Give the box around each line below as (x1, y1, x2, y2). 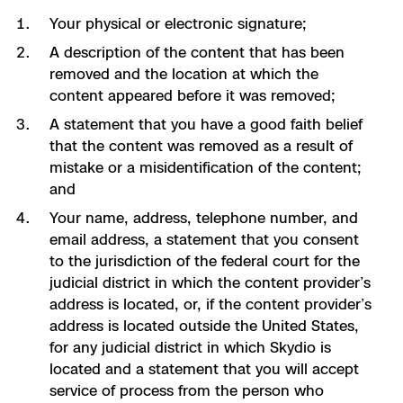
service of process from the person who (49, 381, 324, 399)
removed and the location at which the (49, 65, 318, 83)
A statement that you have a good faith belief (49, 115, 363, 133)
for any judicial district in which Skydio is (49, 338, 331, 356)
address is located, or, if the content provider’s (49, 295, 372, 313)
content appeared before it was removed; (49, 86, 336, 104)
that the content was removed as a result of (49, 137, 353, 155)
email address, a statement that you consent (49, 230, 359, 248)
